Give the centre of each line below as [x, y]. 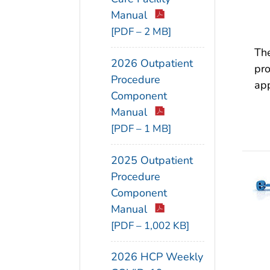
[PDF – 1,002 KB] [150, 225]
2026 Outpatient [152, 63]
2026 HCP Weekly [157, 257]
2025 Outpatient [152, 160]
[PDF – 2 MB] [141, 32]
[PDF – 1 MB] [141, 128]
